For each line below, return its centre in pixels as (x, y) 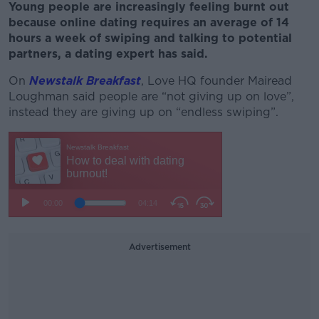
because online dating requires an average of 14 (149, 22)
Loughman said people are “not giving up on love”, (151, 96)
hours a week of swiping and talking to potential (150, 38)
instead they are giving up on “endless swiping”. (145, 112)
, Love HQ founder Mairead (216, 81)
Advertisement (159, 247)
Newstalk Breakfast (85, 81)
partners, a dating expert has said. (110, 54)
